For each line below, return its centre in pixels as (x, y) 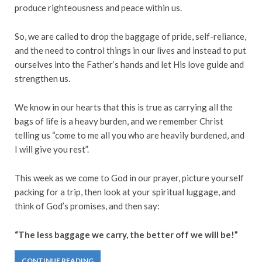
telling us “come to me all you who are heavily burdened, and (130, 135)
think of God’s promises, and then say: (87, 206)
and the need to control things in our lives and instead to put (130, 50)
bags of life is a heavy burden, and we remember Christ (119, 121)
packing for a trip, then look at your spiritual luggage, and (125, 192)
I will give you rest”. (52, 149)
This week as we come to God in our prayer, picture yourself (129, 177)
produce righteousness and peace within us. (98, 7)
